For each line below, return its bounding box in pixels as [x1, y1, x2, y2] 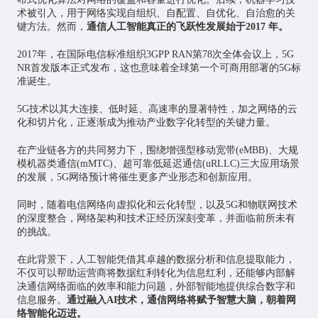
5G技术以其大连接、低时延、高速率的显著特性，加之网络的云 [16, 104, 297, 115]
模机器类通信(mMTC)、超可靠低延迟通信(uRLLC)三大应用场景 [16, 158, 300, 170]
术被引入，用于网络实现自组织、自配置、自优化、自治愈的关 [16, 8, 295, 19]
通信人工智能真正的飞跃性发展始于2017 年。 [86, 21, 288, 33]
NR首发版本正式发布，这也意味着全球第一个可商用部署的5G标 [16, 62, 301, 74]
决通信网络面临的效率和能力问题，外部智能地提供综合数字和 [16, 281, 295, 292]
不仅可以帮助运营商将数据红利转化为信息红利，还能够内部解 [16, 268, 295, 279]
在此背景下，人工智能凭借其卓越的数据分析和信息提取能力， [16, 254, 295, 265]
